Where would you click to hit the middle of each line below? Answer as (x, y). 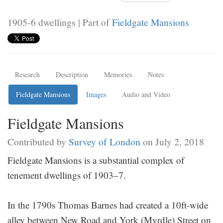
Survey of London (105, 141)
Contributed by (38, 141)
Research (27, 74)
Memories (118, 74)
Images (96, 94)
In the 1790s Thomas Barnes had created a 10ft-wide (108, 205)
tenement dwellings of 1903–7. (67, 175)
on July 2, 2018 (172, 141)
